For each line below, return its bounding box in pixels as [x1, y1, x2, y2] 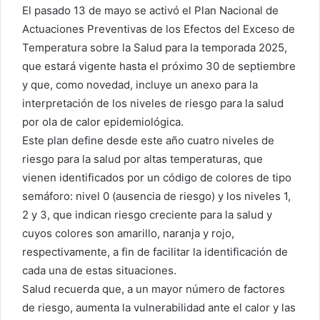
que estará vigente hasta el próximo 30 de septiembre [22, 59, 296, 73]
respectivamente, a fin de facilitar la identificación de [22, 244, 288, 259]
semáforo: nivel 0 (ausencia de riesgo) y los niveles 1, [22, 189, 291, 203]
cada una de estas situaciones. [22, 263, 176, 277]
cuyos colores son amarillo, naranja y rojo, [22, 226, 234, 240]
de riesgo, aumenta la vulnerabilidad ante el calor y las [22, 300, 296, 314]
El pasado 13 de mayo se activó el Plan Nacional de [22, 3, 279, 17]
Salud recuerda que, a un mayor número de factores [22, 281, 285, 296]
